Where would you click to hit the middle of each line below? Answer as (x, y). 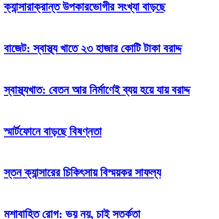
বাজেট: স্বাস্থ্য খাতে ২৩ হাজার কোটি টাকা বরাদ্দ (93, 49)
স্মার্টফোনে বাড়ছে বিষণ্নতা (53, 131)
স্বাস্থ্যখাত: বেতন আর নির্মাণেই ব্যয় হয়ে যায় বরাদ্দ (97, 90)
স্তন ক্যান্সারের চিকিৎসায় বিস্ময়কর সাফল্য (82, 173)
